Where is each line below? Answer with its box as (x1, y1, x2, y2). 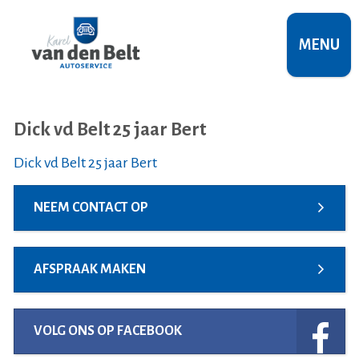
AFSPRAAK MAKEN (34, 262, 146, 276)
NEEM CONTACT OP (34, 200, 148, 215)
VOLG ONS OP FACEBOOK (34, 324, 182, 338)
